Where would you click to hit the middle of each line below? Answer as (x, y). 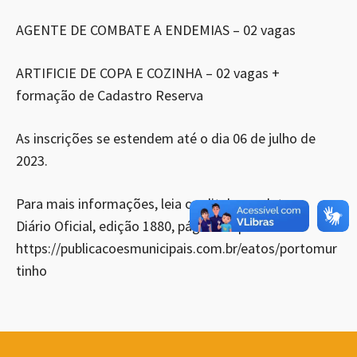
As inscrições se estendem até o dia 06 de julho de (166, 138)
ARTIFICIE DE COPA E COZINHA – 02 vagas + (148, 73)
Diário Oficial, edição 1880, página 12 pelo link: (153, 226)
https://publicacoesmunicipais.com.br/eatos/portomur (177, 248)
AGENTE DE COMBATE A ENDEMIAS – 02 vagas (156, 30)
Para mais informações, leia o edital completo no (163, 204)
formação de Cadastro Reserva (110, 95)
